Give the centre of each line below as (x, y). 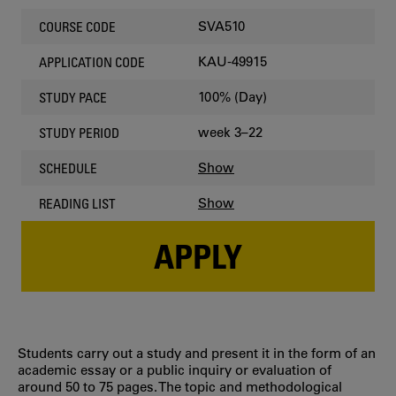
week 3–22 (230, 132)
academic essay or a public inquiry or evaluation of (175, 369)
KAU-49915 (232, 61)
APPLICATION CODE (92, 61)
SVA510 (221, 26)
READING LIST (77, 203)
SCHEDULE (68, 168)
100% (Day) (232, 97)
